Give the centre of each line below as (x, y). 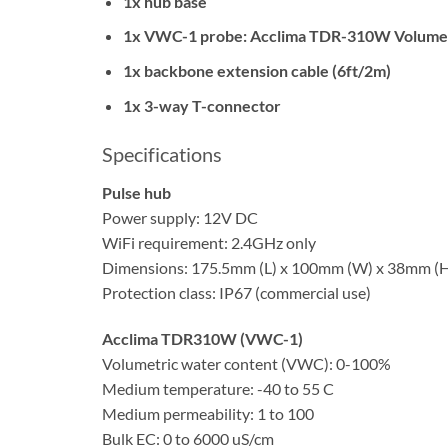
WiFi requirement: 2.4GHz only (209, 243)
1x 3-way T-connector (201, 105)
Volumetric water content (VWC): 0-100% (246, 364)
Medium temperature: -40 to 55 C (218, 389)
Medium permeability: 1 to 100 (208, 414)
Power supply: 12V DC (180, 218)
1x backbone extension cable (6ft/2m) (256, 71)
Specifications (162, 154)
